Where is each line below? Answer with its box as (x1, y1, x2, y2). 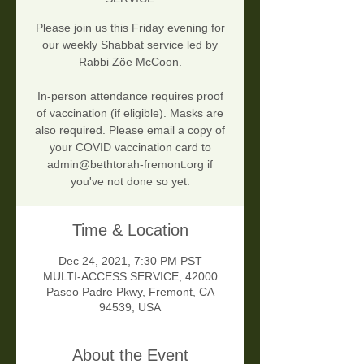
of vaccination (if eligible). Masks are (37, 106, 223, 119)
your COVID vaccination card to (49, 141, 211, 154)
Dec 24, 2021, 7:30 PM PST (58, 254, 202, 267)
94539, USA (99, 301, 161, 314)
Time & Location (71, 221, 188, 239)
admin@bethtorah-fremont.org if (47, 158, 213, 171)
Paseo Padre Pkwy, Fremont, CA (45, 285, 214, 298)
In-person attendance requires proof (37, 89, 223, 102)
